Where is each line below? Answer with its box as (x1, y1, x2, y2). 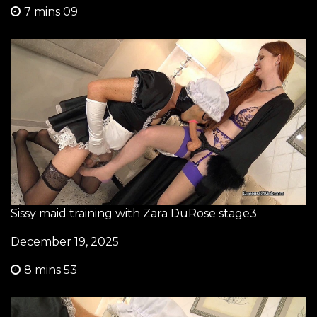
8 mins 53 (24, 263, 77, 277)
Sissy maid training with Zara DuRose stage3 (11, 206, 257, 220)
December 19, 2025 (11, 234, 119, 248)
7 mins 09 (24, 4, 78, 18)
